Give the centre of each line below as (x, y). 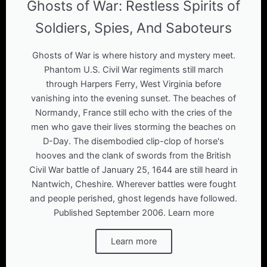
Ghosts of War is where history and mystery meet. (133, 55)
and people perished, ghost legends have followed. (133, 198)
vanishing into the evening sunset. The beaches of (133, 98)
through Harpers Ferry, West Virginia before (133, 84)
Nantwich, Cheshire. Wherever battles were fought (133, 184)
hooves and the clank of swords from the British (133, 155)
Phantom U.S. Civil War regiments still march (133, 69)
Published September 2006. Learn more (133, 212)
